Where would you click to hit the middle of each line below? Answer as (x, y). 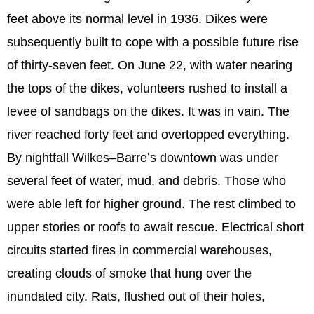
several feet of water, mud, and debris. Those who (146, 180)
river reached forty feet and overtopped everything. (148, 134)
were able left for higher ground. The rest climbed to (151, 204)
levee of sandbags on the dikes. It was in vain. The (148, 111)
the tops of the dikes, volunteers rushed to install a (147, 88)
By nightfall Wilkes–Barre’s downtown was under (143, 157)
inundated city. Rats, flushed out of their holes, (136, 296)
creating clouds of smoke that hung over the (129, 273)
